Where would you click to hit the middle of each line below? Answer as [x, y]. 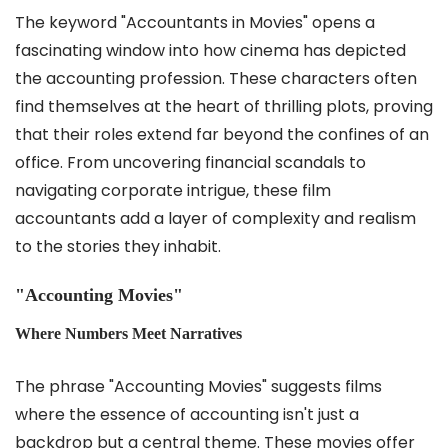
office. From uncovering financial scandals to [190, 162]
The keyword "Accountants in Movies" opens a [195, 22]
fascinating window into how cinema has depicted [210, 50]
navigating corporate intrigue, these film [173, 190]
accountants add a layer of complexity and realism [215, 218]
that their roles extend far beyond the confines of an [222, 134]
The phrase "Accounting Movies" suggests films [198, 386]
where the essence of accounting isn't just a [187, 414]
